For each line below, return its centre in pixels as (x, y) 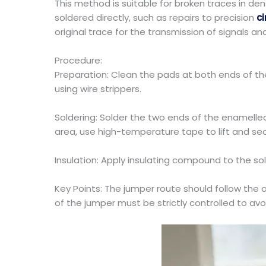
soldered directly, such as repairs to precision (154, 18)
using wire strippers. (98, 89)
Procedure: (78, 60)
